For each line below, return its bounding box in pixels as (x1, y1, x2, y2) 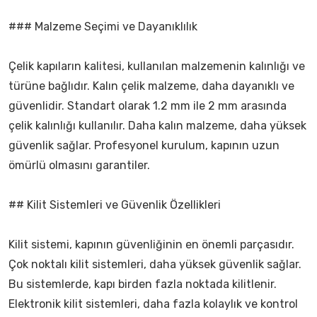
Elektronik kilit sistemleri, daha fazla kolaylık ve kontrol (8, 297, 298, 311)
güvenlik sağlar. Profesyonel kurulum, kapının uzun (8, 139, 279, 152)
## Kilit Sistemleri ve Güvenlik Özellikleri (8, 198, 221, 212)
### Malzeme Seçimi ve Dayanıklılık (8, 20, 197, 33)
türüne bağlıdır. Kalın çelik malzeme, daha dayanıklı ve (8, 79, 294, 93)
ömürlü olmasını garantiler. (8, 158, 150, 172)
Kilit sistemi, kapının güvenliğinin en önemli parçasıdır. (8, 238, 294, 251)
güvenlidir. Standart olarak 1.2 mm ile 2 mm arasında (8, 99, 287, 113)
